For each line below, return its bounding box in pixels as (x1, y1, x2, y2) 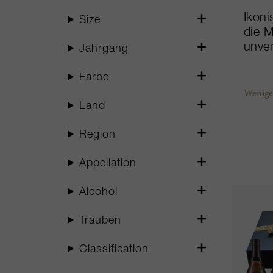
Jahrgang (79, 44, 129, 55)
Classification (79, 244, 149, 255)
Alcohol (79, 187, 118, 198)
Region (79, 130, 116, 141)
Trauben (79, 216, 122, 227)
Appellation (79, 158, 137, 169)
